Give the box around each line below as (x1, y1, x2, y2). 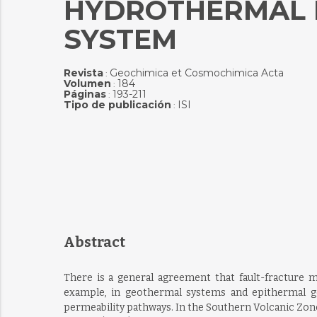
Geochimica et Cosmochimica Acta (109, 67, 284, 79)
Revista (63, 67, 103, 79)
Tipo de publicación (63, 98, 171, 111)
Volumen (63, 77, 111, 90)
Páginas (63, 88, 106, 100)
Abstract (63, 234, 125, 250)
